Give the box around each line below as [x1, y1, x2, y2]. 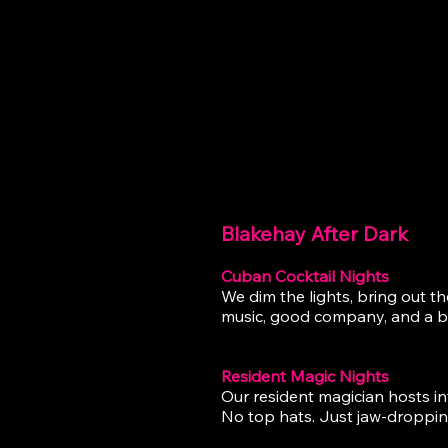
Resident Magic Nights [221, 366, 389, 386]
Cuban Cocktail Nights [221, 266, 389, 286]
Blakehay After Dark [221, 221, 408, 246]
